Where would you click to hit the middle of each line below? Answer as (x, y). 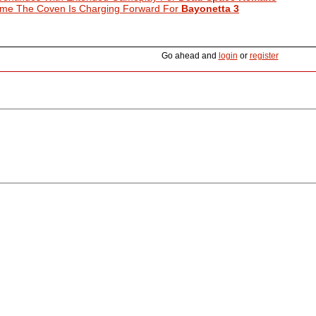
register (264, 55)
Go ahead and (190, 55)
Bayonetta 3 (210, 8)
